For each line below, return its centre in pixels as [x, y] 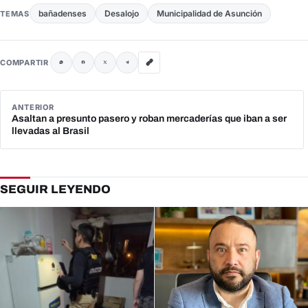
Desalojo [121, 13]
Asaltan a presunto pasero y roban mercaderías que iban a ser [149, 118]
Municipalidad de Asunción [209, 13]
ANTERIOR [33, 107]
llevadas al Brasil [51, 131]
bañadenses [62, 13]
